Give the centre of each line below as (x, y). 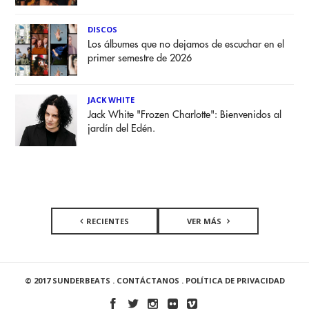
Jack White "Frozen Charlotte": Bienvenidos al (185, 115)
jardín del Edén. (122, 129)
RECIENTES (107, 221)
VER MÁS (205, 221)
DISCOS (103, 30)
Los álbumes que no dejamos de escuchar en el (186, 45)
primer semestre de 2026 (140, 59)
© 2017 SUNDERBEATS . (70, 281)
